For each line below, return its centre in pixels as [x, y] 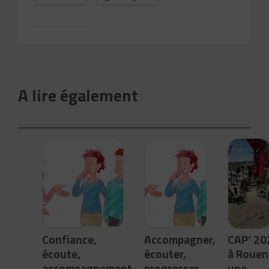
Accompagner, [180, 239]
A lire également [78, 95]
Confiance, [70, 239]
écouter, [165, 253]
